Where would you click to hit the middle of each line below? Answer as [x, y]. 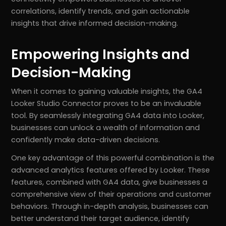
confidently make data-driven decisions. [86, 140]
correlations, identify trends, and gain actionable [101, 11]
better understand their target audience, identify [100, 219]
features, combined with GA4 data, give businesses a [109, 182]
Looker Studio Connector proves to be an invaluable [106, 104]
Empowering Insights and [101, 54]
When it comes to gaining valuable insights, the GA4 [107, 92]
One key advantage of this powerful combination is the [113, 158]
